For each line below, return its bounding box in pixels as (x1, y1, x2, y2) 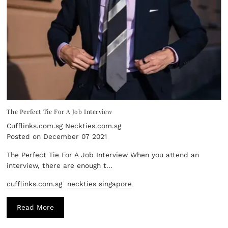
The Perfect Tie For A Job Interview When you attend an (7, 151, 199, 159)
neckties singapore (67, 180, 132, 188)
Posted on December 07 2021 (7, 132, 107, 141)
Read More (17, 203, 54, 212)
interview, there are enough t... (7, 161, 113, 170)
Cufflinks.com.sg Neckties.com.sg (7, 122, 122, 130)
